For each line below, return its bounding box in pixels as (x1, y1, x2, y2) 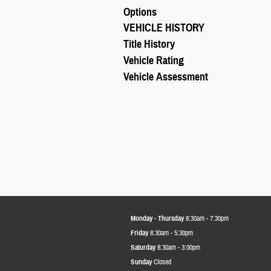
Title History (123, 38, 175, 51)
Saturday (131, 242, 155, 252)
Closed (154, 256, 171, 267)
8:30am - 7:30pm (186, 213, 229, 223)
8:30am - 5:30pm (150, 227, 193, 238)
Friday (131, 227, 148, 237)
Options (123, 5, 157, 19)
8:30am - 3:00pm (157, 242, 200, 252)
